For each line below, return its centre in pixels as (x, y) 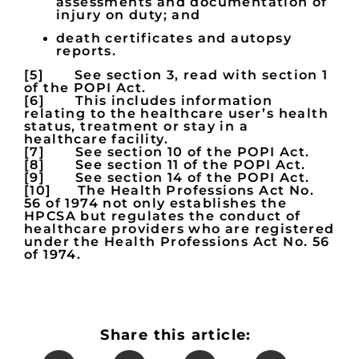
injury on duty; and (129, 15)
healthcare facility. (96, 139)
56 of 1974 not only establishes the (155, 204)
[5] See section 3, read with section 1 (176, 75)
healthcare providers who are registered (179, 229)
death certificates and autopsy (174, 38)
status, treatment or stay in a (136, 127)
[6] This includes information (148, 101)
